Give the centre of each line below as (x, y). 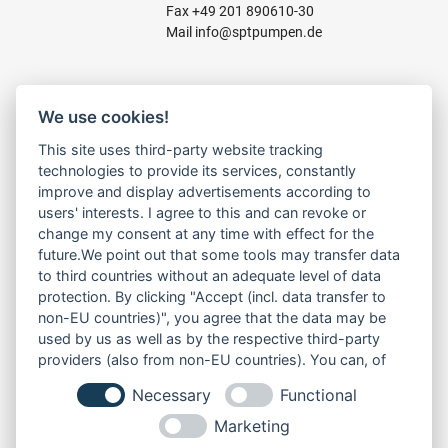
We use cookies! (104, 117)
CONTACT (55, 417)
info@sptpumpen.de (258, 31)
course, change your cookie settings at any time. (202, 380)
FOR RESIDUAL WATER (95, 203)
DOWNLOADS (67, 396)
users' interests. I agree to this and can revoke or (202, 212)
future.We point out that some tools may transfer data (219, 254)
